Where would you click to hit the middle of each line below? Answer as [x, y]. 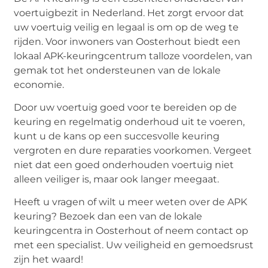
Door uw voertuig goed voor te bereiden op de [126, 108]
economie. [39, 84]
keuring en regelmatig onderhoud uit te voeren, [130, 122]
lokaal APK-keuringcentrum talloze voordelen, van [133, 56]
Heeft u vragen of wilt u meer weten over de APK [131, 202]
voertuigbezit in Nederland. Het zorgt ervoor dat [129, 13]
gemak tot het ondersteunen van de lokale [118, 70]
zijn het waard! [49, 260]
